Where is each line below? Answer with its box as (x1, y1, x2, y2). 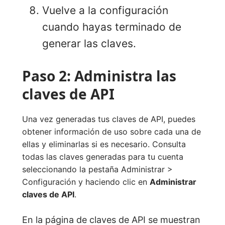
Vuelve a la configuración (42, 4, 168, 17)
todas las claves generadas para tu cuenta (22, 152, 183, 162)
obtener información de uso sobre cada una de (22, 127, 201, 137)
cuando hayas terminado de (42, 21, 181, 34)
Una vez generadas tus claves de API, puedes (22, 114, 195, 125)
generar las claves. (42, 37, 136, 50)
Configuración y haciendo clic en (22, 177, 150, 187)
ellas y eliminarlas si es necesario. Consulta (22, 139, 186, 150)
